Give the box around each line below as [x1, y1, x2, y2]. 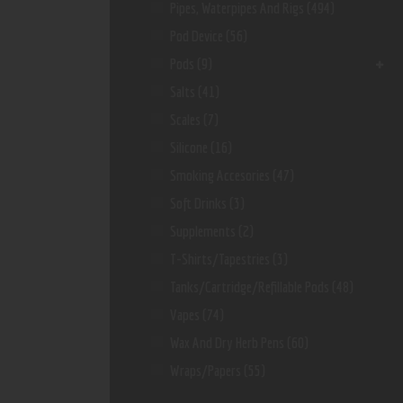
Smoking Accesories [170, 166, 271, 184]
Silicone [170, 138, 209, 156]
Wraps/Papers [170, 361, 242, 379]
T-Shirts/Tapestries [170, 249, 271, 267]
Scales [170, 110, 201, 128]
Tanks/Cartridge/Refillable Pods [170, 277, 330, 295]
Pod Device [170, 26, 224, 44]
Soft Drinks [170, 193, 228, 211]
